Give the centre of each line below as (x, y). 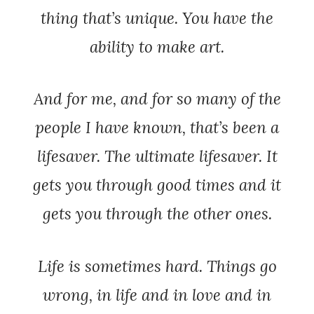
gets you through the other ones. (157, 214)
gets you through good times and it (157, 185)
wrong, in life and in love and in (157, 294)
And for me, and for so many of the (157, 99)
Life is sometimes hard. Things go (157, 266)
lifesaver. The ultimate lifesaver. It (157, 156)
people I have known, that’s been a (157, 128)
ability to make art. (157, 47)
